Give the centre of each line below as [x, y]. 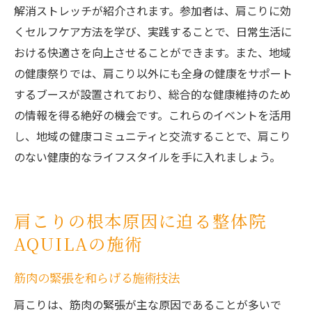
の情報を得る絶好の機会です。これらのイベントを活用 [153, 115]
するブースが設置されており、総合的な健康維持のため [153, 94]
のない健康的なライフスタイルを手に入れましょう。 [147, 157]
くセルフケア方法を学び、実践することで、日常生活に [153, 32]
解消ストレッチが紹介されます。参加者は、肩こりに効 [153, 11]
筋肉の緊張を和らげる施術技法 [97, 278]
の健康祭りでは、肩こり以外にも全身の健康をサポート [153, 73]
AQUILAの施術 [78, 244]
